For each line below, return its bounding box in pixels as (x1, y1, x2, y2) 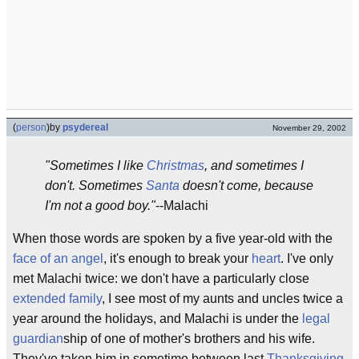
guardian (13, 332, 63, 345)
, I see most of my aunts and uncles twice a (102, 292, 343, 305)
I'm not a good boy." (45, 199, 155, 212)
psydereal (63, 122, 108, 133)
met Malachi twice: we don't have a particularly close (13, 272, 309, 285)
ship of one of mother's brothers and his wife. (63, 332, 315, 345)
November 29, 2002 (272, 123, 346, 132)
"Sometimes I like (45, 159, 147, 172)
